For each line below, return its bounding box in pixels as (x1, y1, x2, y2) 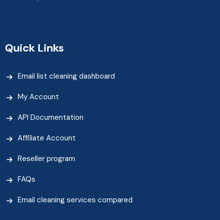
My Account (18, 92, 59, 102)
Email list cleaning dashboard (18, 71, 115, 82)
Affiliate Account (18, 133, 76, 143)
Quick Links (5, 41, 64, 55)
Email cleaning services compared (18, 195, 133, 205)
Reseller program (18, 154, 75, 164)
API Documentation (18, 112, 83, 123)
